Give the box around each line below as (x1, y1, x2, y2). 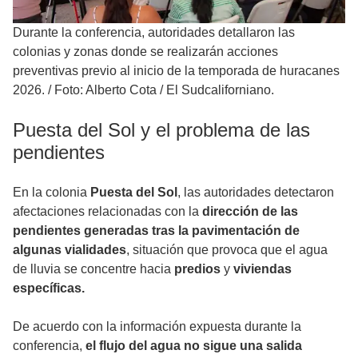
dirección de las (202, 205, 298, 219)
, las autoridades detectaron (177, 185, 334, 200)
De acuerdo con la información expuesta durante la (13, 320, 301, 334)
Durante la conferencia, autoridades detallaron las (13, 26, 295, 40)
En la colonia (13, 185, 90, 200)
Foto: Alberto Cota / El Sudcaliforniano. (54, 83, 274, 97)
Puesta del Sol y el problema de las (13, 119, 310, 141)
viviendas (230, 262, 292, 276)
